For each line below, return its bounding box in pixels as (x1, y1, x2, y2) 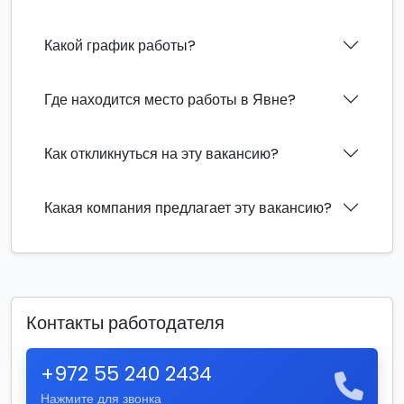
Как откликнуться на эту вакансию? (44, 142, 279, 164)
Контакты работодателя (26, 310, 225, 335)
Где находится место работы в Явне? (44, 88, 296, 110)
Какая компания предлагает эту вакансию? (44, 197, 332, 218)
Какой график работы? (44, 34, 196, 56)
